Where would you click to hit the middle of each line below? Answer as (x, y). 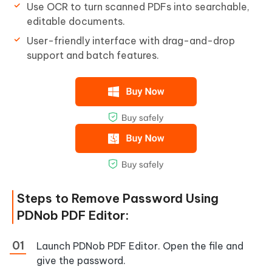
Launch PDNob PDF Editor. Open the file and (140, 246)
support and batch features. (93, 55)
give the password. (81, 260)
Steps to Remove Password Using (118, 198)
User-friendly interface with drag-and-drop (131, 40)
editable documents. (76, 21)
